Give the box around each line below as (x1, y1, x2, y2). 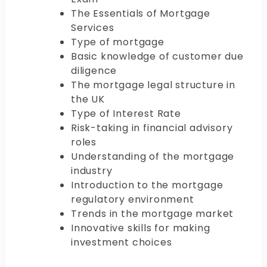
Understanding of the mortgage (71, 150, 235, 164)
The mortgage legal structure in (71, 78, 235, 92)
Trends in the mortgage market (71, 207, 234, 221)
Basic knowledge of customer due (71, 49, 244, 64)
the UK (71, 92, 105, 107)
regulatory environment (71, 193, 194, 207)
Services (71, 21, 117, 35)
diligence (71, 64, 120, 78)
